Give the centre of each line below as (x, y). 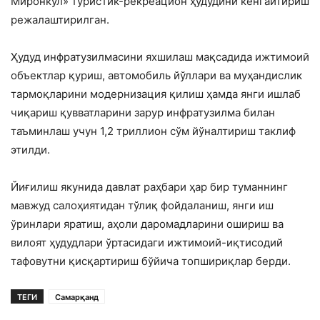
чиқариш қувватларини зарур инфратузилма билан (143, 113)
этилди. (30, 150)
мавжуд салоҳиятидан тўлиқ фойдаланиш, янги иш (142, 206)
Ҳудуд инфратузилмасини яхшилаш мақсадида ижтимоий (160, 57)
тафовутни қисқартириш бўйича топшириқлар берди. (151, 261)
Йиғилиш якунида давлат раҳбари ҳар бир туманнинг (149, 187)
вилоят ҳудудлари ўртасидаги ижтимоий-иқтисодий (147, 243)
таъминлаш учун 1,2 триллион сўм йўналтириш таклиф (153, 131)
